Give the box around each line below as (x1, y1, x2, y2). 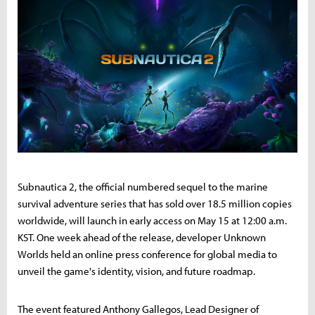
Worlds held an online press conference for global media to (18, 247, 277, 261)
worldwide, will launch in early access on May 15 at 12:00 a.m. (18, 213, 287, 227)
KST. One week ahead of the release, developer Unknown (18, 230, 266, 244)
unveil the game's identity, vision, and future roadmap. (18, 264, 255, 278)
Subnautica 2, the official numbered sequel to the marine (18, 179, 268, 193)
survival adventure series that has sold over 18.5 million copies (18, 196, 292, 210)
